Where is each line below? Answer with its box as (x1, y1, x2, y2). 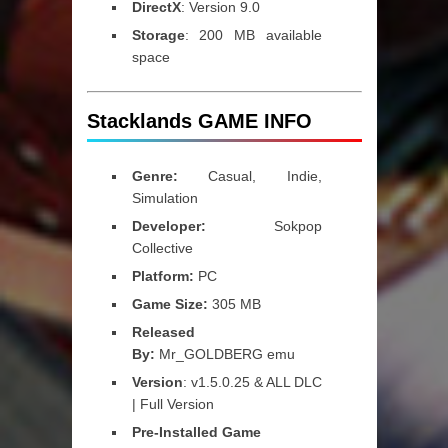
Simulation (131, 190, 198, 206)
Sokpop (205, 218, 322, 234)
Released (131, 324, 195, 340)
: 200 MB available (184, 27, 322, 43)
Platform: (131, 268, 194, 284)
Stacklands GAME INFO (86, 110, 312, 132)
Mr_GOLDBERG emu (158, 346, 295, 362)
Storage (131, 27, 185, 43)
